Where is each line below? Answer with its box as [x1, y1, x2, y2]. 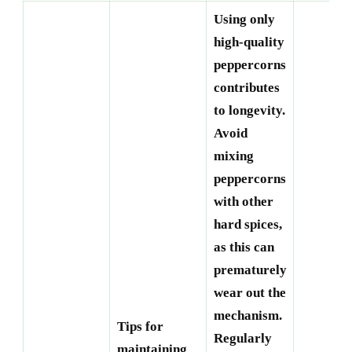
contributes [213, 80, 280, 96]
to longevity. [213, 103, 285, 119]
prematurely [213, 262, 287, 278]
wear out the [213, 285, 286, 301]
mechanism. [213, 308, 282, 324]
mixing [213, 148, 254, 164]
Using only [213, 12, 275, 27]
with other [213, 194, 273, 210]
